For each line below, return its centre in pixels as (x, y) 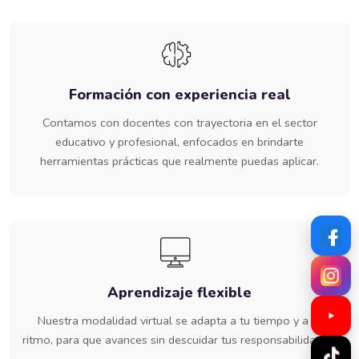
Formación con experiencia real (179, 94)
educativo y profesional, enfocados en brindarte (179, 141)
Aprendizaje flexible (179, 292)
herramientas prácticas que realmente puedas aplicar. (179, 161)
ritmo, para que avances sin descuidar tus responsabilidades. (179, 339)
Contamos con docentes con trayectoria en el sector (179, 122)
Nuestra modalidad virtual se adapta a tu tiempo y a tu (179, 320)
